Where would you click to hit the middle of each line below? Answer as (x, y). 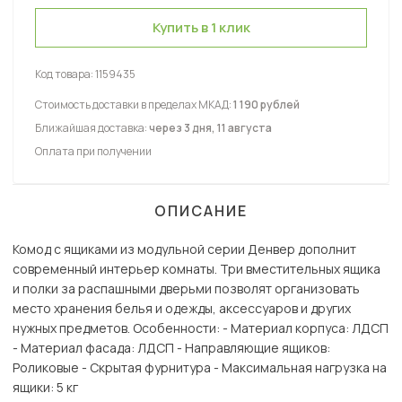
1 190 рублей (267, 105)
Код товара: (65, 74)
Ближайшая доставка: (92, 128)
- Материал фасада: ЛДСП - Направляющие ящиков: (171, 348)
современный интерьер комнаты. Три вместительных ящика (197, 269)
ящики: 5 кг (45, 388)
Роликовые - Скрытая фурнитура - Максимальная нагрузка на (200, 368)
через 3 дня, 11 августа (210, 128)
